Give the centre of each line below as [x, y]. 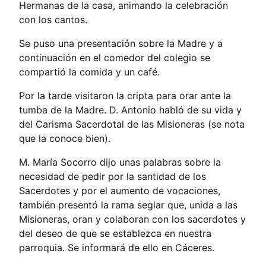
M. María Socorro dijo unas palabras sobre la [120, 162]
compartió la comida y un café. [89, 72]
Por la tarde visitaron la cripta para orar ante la [125, 95]
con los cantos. [53, 19]
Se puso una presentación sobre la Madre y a [121, 43]
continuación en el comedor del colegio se [115, 57]
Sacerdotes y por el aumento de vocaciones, [120, 190]
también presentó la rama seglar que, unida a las [128, 205]
